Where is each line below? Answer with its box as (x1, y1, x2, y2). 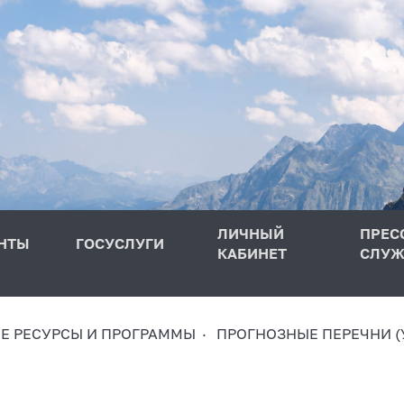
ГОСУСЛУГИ (75, 234, 164, 252)
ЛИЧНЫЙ (217, 224, 285, 243)
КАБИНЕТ (217, 243, 288, 262)
